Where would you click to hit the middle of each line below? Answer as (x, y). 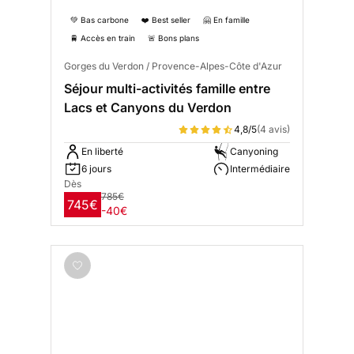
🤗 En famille (226, 20)
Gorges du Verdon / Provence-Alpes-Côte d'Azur (173, 66)
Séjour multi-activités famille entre (167, 89)
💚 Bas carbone (100, 20)
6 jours (96, 169)
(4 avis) (273, 130)
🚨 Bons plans (173, 38)
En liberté (102, 152)
